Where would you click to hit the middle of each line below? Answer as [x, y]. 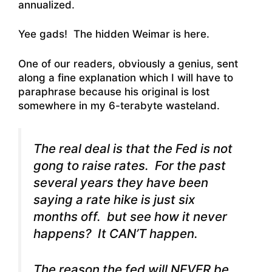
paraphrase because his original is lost [114, 91]
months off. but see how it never [130, 217]
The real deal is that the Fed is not [133, 149]
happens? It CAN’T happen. [116, 234]
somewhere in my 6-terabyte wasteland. [121, 105]
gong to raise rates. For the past [130, 166]
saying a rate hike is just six [114, 200]
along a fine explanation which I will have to [126, 77]
